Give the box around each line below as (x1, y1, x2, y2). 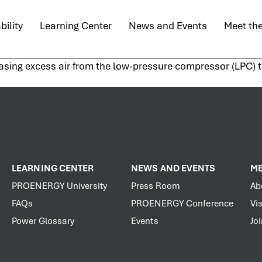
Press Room (131, 180, 180, 192)
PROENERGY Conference (131, 198, 233, 209)
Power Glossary (12, 215, 75, 227)
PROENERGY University (12, 180, 107, 192)
